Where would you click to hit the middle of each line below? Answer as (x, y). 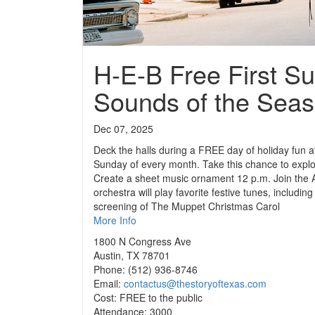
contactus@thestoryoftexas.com (195, 283)
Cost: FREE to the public (148, 297)
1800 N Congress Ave (142, 241)
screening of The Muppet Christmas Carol (187, 206)
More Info (115, 220)
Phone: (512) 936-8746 (146, 269)
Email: (109, 283)
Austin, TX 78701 (132, 255)
